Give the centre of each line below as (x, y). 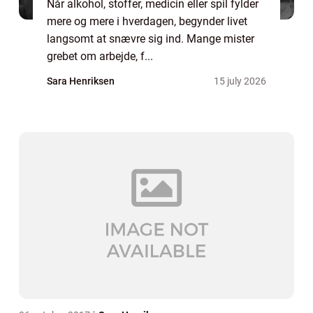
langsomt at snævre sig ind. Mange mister (151, 39)
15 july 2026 (240, 81)
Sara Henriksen (81, 81)
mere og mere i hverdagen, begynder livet (147, 21)
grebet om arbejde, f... (100, 56)
